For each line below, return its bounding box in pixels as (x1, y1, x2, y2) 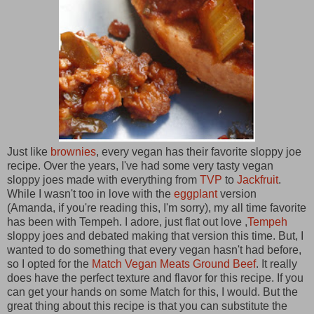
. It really (256, 257, 297, 270)
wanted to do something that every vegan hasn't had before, (7, 243, 301, 256)
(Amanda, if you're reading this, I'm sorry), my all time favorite (7, 201, 306, 214)
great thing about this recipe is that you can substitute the (7, 299, 287, 312)
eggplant (174, 187, 217, 200)
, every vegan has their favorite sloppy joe (96, 145, 301, 158)
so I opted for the (7, 257, 92, 270)
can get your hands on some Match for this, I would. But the (7, 285, 298, 298)
